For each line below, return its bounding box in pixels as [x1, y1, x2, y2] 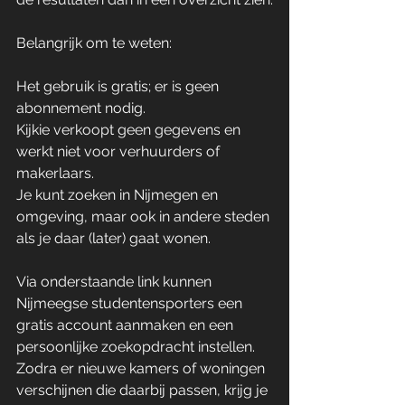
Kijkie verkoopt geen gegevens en [16, 121, 244, 138]
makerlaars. [16, 165, 98, 182]
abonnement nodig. [16, 99, 149, 117]
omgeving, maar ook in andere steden [16, 208, 273, 225]
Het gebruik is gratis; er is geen [16, 78, 222, 95]
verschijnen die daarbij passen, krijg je [16, 381, 271, 399]
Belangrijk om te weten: [16, 34, 172, 52]
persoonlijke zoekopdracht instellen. [16, 338, 259, 355]
